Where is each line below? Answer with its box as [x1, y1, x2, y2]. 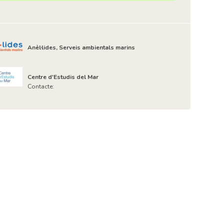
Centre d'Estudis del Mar [27, 72, 98, 81]
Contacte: [27, 82, 54, 90]
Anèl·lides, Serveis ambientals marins [27, 43, 135, 51]
